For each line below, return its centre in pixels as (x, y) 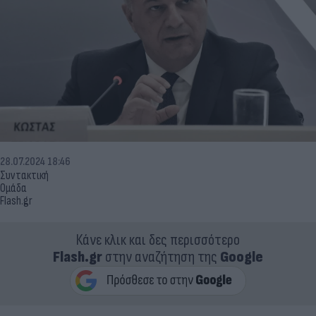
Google (242, 257)
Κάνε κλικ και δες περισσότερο (158, 240)
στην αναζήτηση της (161, 257)
